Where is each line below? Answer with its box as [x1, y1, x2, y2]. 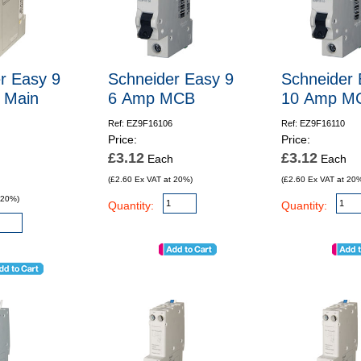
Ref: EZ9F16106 [107, 118, 172, 129]
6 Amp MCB [107, 89, 195, 108]
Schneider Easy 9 [107, 70, 234, 89]
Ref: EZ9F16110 [281, 118, 346, 129]
